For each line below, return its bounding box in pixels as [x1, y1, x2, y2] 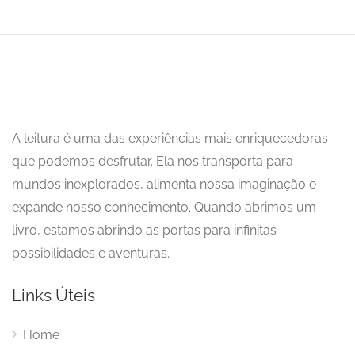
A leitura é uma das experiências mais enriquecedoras [12, 130, 328, 146]
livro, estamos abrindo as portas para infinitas [12, 222, 277, 238]
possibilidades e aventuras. [12, 245, 170, 261]
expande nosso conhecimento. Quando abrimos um [12, 199, 316, 215]
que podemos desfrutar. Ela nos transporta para [12, 153, 293, 169]
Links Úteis [12, 284, 95, 305]
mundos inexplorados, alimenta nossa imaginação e [12, 176, 316, 192]
